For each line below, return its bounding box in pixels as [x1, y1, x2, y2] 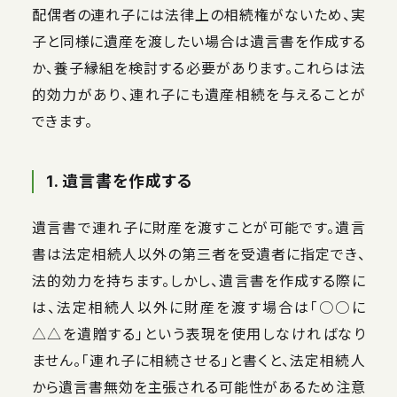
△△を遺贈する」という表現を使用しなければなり [31, 324, 366, 343]
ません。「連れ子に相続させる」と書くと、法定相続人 [31, 351, 366, 370]
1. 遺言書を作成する [45, 171, 193, 191]
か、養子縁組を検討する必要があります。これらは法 [31, 58, 366, 77]
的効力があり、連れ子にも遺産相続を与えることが [31, 85, 366, 104]
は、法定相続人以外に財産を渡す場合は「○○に [31, 298, 366, 316]
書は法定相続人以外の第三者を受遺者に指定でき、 [31, 245, 366, 263]
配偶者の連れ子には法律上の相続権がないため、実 [31, 5, 366, 24]
